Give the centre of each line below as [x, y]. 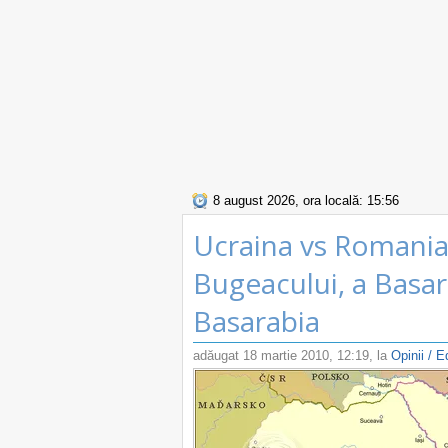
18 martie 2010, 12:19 [306, 355]
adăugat [218, 355]
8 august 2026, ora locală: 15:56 [306, 200]
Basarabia [260, 321]
